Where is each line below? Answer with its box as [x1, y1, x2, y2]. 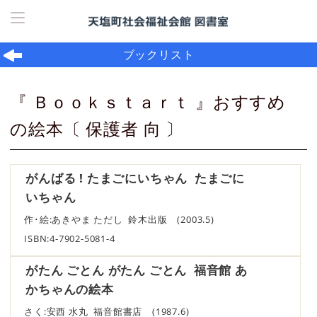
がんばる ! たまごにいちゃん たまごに [25, 169, 246, 186]
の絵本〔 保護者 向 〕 [10, 117, 184, 140]
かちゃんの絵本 [25, 280, 114, 297]
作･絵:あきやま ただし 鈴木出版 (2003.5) [24, 213, 224, 226]
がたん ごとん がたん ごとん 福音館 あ [25, 261, 248, 278]
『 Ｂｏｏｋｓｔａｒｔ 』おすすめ [10, 90, 287, 113]
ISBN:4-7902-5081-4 [24, 232, 115, 245]
